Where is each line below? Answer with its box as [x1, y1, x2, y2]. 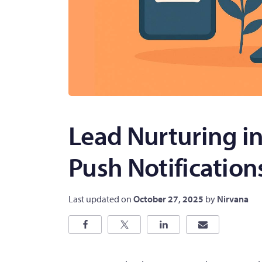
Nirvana [217, 192, 249, 205]
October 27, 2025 [133, 192, 204, 205]
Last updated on [68, 192, 133, 205]
